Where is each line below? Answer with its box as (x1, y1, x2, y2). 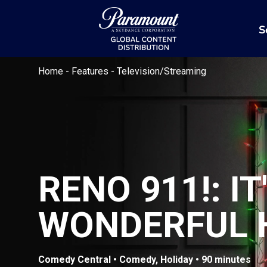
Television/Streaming (117, 66, 206, 77)
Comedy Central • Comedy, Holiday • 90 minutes (38, 254, 251, 266)
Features (72, 66, 111, 77)
